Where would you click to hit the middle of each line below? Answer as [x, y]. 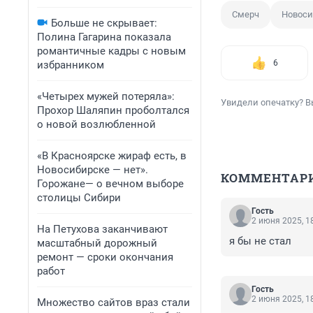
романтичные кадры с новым [111, 51]
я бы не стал [260, 241]
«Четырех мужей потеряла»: [106, 96]
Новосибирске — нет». [93, 170]
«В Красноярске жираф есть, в [112, 156]
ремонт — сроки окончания [105, 257]
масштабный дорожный [97, 243]
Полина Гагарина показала [104, 37]
